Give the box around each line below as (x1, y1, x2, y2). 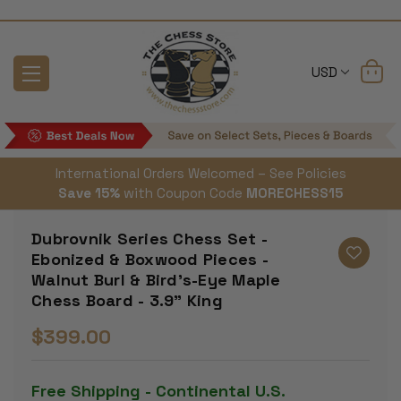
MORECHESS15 (246, 184, 343, 202)
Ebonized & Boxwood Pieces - (31, 249, 269, 270)
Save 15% (58, 184, 120, 202)
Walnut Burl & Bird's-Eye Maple (31, 269, 281, 291)
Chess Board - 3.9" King (31, 290, 223, 311)
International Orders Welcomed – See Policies (55, 165, 346, 183)
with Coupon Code (120, 184, 246, 202)
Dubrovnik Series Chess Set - (31, 228, 268, 250)
